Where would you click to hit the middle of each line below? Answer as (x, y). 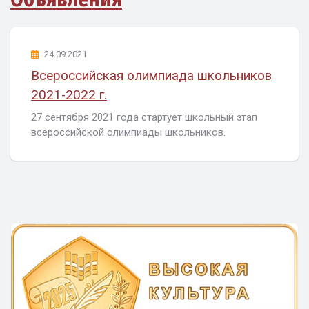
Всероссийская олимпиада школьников (151, 76)
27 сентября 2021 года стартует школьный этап (144, 118)
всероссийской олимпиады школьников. (128, 133)
